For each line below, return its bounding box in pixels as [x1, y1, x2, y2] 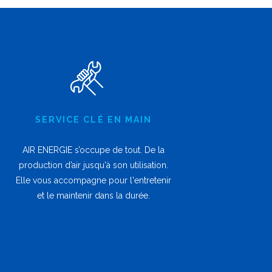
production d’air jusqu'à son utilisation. [19, 160, 168, 171]
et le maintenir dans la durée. [37, 191, 150, 201]
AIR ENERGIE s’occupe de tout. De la [22, 145, 165, 155]
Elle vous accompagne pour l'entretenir [16, 175, 171, 186]
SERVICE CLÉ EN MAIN [35, 115, 152, 125]
